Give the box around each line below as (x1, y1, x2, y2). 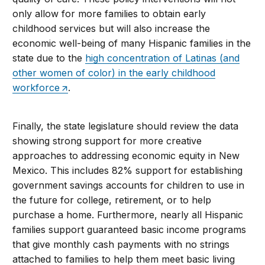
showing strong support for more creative (12, 135, 202, 147)
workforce (12, 82, 60, 94)
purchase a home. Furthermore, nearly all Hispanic (12, 209, 244, 221)
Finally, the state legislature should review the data (12, 120, 239, 132)
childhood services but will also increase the (12, 22, 211, 35)
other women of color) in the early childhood (12, 67, 216, 79)
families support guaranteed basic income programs (12, 224, 247, 236)
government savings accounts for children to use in (12, 179, 245, 192)
